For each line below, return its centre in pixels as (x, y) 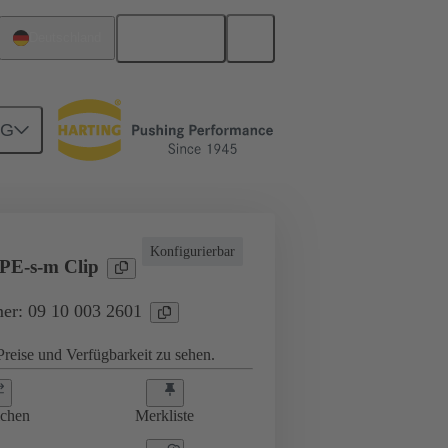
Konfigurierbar (192, 251)
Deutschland (65, 38)
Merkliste (165, 416)
